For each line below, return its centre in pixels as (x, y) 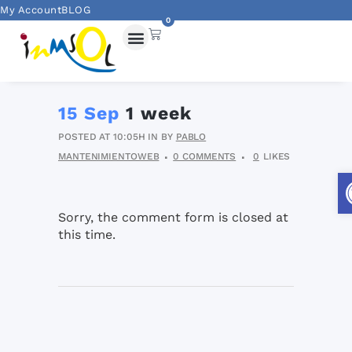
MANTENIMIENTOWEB (109, 156)
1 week (156, 114)
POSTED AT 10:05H (102, 137)
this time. (87, 235)
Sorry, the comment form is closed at (173, 217)
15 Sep (89, 114)
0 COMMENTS (205, 156)
